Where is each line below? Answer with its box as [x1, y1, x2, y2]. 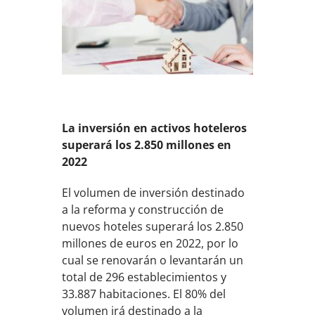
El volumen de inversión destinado [62, 185, 245, 201]
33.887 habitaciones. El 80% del [62, 286, 226, 302]
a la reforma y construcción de [62, 202, 224, 218]
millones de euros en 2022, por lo [62, 236, 239, 252]
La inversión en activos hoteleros [62, 120, 247, 136]
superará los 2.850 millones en [62, 137, 232, 153]
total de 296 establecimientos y [62, 269, 227, 285]
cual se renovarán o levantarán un [62, 252, 244, 269]
